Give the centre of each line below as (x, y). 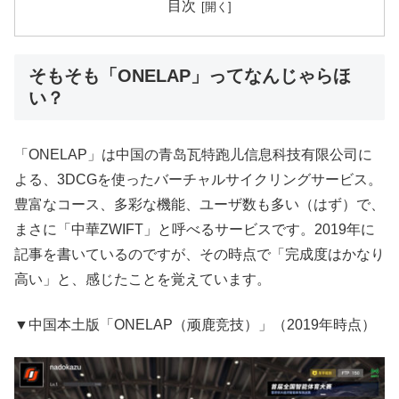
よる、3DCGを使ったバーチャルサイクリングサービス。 (198, 180)
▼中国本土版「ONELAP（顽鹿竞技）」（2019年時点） (195, 324)
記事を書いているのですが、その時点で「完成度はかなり (199, 255)
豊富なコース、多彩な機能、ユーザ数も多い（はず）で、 (199, 205)
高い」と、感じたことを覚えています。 (142, 280)
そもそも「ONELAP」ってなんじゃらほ (190, 76)
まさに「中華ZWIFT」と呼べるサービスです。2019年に (195, 230)
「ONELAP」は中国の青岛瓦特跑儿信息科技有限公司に (193, 155)
